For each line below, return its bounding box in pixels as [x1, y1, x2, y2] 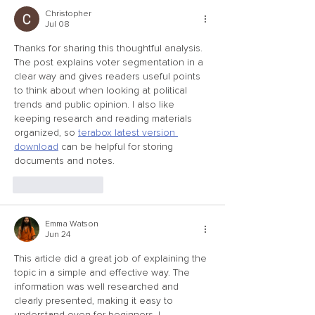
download [14, 141, 58, 153]
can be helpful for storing [58, 141, 176, 153]
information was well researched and [14, 281, 181, 292]
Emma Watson [45, 219, 98, 229]
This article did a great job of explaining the [14, 252, 210, 264]
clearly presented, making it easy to [14, 295, 176, 307]
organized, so [14, 127, 78, 139]
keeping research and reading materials [14, 112, 195, 124]
